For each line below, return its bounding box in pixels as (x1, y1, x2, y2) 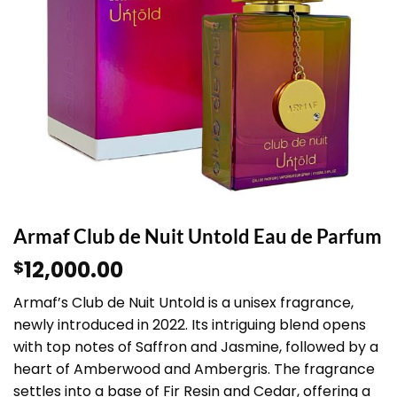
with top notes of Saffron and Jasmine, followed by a (13, 337, 378, 358)
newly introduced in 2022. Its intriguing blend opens (13, 315, 366, 336)
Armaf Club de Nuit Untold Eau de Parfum (13, 224, 382, 249)
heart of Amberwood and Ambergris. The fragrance (13, 359, 375, 380)
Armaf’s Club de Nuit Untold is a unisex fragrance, (13, 292, 354, 314)
